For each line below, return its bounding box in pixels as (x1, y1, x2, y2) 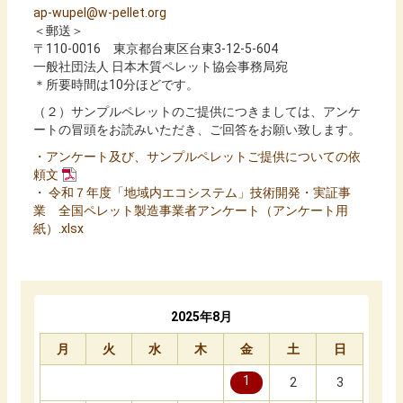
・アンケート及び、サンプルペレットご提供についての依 (33, 149, 361, 165)
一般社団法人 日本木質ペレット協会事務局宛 (33, 59, 288, 75)
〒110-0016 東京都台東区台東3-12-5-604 (33, 41, 278, 57)
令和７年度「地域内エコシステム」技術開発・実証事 (46, 185, 351, 201)
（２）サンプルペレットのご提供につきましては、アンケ (33, 104, 361, 120)
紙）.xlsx (33, 221, 84, 237)
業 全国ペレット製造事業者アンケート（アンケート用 (33, 203, 348, 219)
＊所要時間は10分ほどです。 (33, 77, 199, 93)
